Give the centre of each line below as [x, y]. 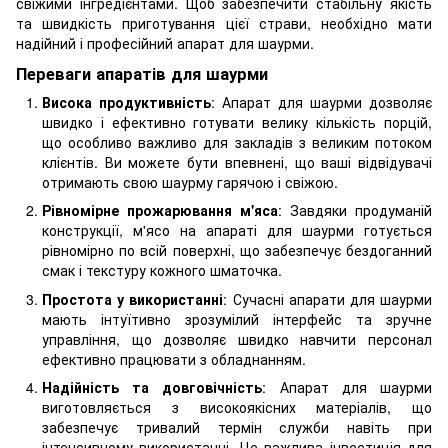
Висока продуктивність [126, 101]
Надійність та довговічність [152, 386]
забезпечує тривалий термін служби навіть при [237, 426]
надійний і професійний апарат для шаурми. [165, 43]
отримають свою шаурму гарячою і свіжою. [190, 181]
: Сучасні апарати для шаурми [328, 298]
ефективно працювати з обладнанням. [174, 358]
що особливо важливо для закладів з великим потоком [237, 141]
